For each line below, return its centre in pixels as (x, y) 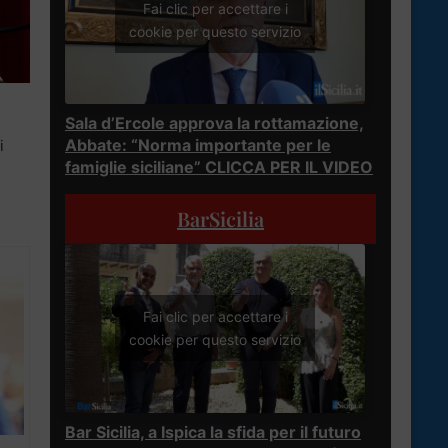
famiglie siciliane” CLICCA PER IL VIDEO (219, 166)
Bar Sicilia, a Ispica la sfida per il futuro (213, 431)
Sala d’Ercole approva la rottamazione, (214, 122)
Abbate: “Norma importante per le (198, 144)
